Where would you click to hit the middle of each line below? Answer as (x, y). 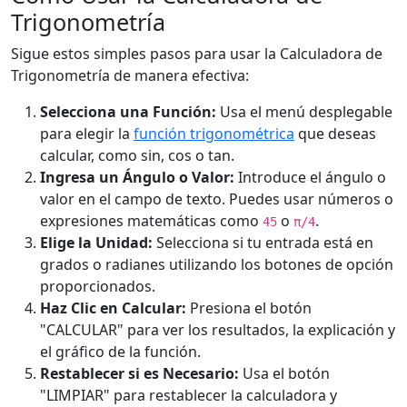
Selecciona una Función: (128, 112)
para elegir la (87, 134)
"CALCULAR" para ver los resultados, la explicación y (218, 330)
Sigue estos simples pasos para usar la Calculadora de (197, 54)
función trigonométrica (214, 134)
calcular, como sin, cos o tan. (137, 155)
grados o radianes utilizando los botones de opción (217, 264)
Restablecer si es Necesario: (139, 373)
